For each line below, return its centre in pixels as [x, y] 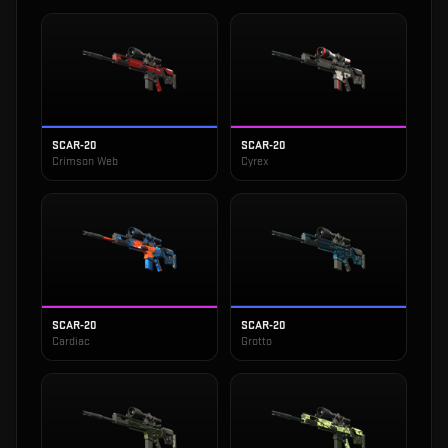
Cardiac [71, 342]
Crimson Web [85, 162]
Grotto [256, 342]
